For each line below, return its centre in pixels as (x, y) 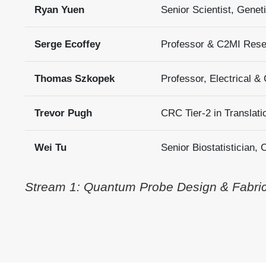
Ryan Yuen (59, 10)
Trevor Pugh (63, 113)
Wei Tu (50, 148)
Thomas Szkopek (74, 79)
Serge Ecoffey (67, 44)
